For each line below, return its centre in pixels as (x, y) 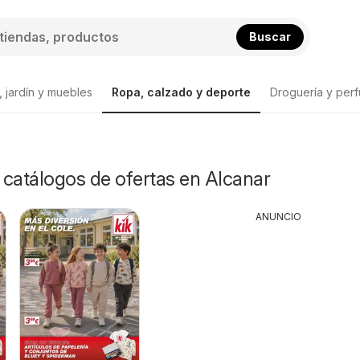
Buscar (270, 36)
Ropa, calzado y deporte (181, 92)
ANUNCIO (279, 217)
